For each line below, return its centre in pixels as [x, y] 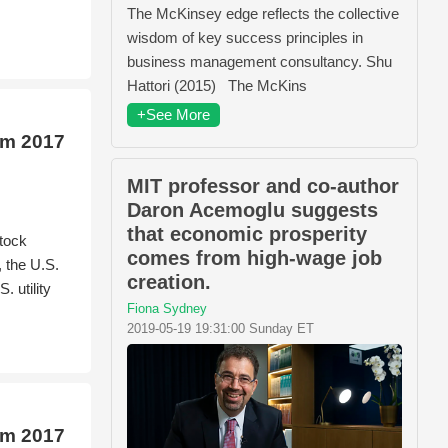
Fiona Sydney [167, 309]
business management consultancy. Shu [259, 62]
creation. [169, 282]
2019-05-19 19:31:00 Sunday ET [220, 329]
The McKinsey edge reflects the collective [263, 14]
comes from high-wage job [254, 258]
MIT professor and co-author [263, 186]
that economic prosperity [247, 234]
